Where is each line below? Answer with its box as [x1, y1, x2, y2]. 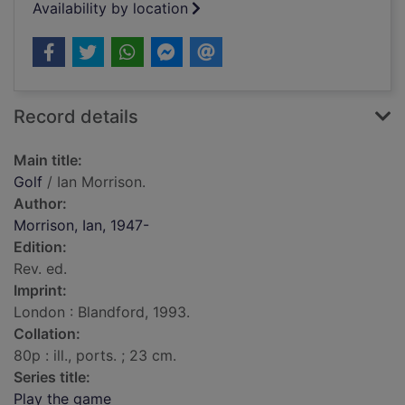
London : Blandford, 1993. [14, 303, 190, 322]
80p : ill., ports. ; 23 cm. [14, 346, 176, 365]
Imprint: [14, 281, 67, 300]
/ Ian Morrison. [42, 173, 146, 192]
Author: [14, 194, 67, 213]
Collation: [14, 325, 80, 344]
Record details [14, 106, 138, 128]
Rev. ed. [14, 259, 67, 278]
